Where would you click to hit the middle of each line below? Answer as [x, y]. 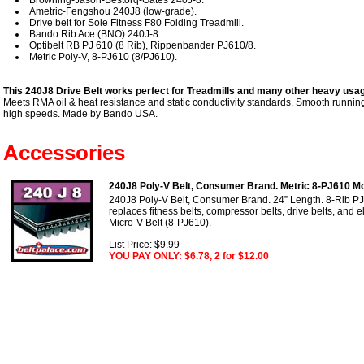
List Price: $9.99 [144, 244]
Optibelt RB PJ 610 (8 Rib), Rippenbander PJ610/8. [143, 45]
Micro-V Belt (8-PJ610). [160, 222]
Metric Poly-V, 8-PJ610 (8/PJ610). [103, 56]
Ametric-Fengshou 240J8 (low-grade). [113, 11]
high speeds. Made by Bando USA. [80, 113]
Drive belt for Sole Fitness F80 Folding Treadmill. [136, 22]
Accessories [64, 152]
